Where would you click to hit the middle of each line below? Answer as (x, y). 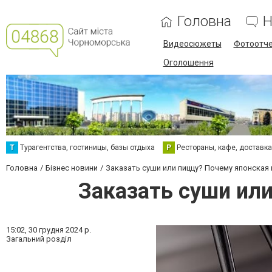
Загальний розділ (39, 239)
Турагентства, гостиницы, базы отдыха (87, 148)
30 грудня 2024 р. (60, 230)
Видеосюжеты (192, 44)
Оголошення (188, 63)
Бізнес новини (72, 168)
